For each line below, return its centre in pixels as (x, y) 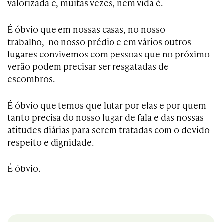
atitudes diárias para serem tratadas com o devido (109, 130)
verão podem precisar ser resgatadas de (88, 66)
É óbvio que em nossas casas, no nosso (86, 29)
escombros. (31, 79)
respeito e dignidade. (51, 142)
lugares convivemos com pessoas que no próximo (109, 54)
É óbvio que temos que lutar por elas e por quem (107, 105)
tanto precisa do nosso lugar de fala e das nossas (106, 117)
